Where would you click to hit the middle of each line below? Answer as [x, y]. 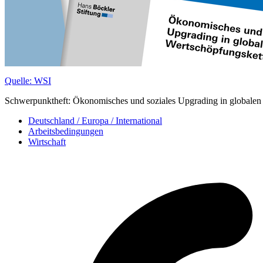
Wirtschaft [47, 141]
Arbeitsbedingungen [66, 131]
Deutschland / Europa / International [95, 120]
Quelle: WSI [28, 80]
